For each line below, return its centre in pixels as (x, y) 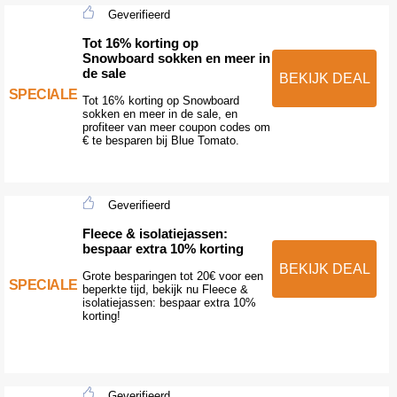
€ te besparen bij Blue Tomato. (160, 140)
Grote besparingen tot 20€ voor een (172, 276)
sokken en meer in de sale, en (160, 113)
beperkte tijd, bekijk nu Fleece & (165, 289)
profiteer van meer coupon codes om (176, 127)
